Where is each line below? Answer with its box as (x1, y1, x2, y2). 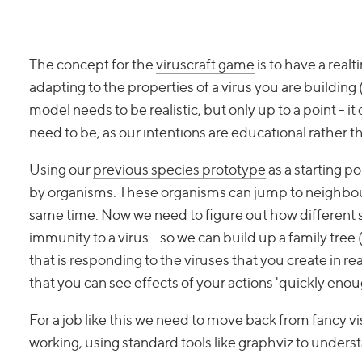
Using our (29, 161, 93, 178)
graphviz (238, 334, 293, 351)
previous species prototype (93, 161, 266, 178)
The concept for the (29, 56, 156, 73)
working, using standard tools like (29, 334, 238, 351)
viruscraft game (156, 56, 255, 73)
